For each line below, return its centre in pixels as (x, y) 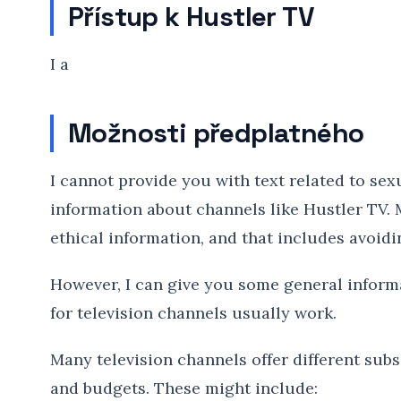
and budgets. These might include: (184, 388)
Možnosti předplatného (216, 133)
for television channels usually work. (193, 313)
